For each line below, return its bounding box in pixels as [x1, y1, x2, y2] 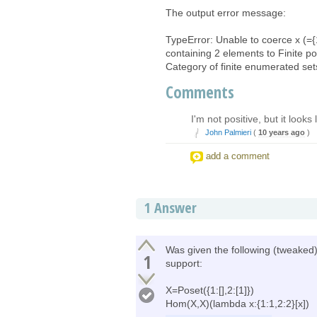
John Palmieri [205, 127, 251, 137]
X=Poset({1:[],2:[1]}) [166, 284, 254, 296]
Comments [166, 80, 234, 103]
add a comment [206, 150, 270, 161]
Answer [151, 197, 197, 217]
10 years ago [258, 127, 305, 137]
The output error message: [166, 6, 286, 18]
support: [166, 257, 202, 269]
